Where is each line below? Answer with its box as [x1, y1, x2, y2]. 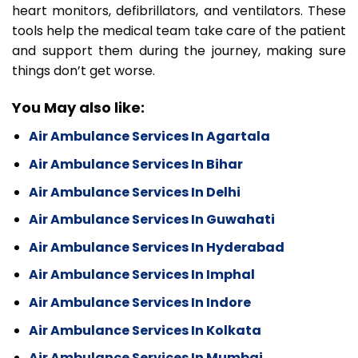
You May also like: [12, 97, 145, 118]
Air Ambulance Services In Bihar [28, 154, 243, 173]
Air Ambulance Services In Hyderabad [28, 237, 284, 257]
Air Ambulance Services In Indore [28, 292, 251, 312]
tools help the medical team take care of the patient [12, 21, 346, 40]
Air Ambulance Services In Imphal [28, 265, 255, 284]
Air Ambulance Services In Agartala [28, 127, 270, 146]
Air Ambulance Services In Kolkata [28, 320, 261, 340]
